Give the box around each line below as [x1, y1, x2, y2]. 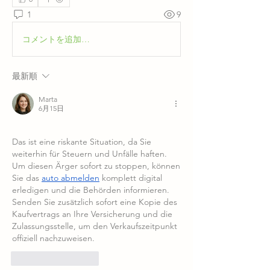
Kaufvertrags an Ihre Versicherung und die [12, 208, 172, 219]
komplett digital [99, 172, 162, 183]
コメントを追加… [22, 33, 90, 45]
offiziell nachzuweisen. [12, 232, 95, 243]
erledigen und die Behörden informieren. [12, 184, 169, 195]
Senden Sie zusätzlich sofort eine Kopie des [12, 196, 177, 207]
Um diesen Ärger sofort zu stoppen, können [12, 160, 180, 171]
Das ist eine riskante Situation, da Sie [12, 136, 151, 147]
